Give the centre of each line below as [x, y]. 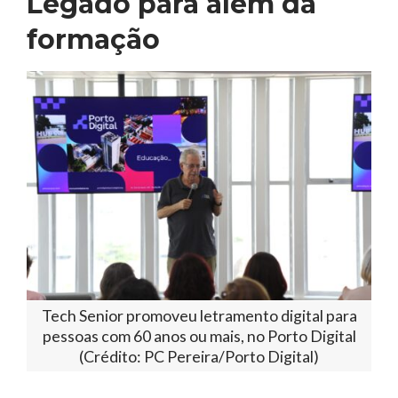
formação [93, 39]
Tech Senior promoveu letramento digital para [199, 315]
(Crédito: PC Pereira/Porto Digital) [199, 356]
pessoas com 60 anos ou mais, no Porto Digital [199, 335]
